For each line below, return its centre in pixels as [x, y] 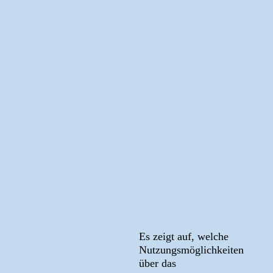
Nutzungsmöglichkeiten [191, 250]
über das [157, 263]
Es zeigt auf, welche [183, 236]
